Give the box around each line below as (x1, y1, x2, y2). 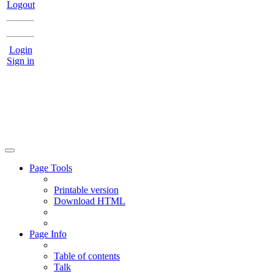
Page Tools (29, 163, 72, 173)
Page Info (29, 229, 67, 239)
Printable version (54, 185, 119, 195)
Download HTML (54, 196, 125, 206)
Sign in (7, 56, 34, 66)
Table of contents (54, 251, 120, 261)
